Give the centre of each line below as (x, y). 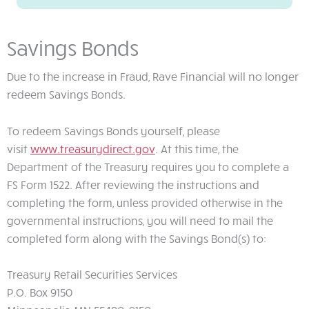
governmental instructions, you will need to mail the (140, 220)
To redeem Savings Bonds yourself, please (113, 130)
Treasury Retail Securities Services (92, 274)
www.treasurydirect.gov (93, 148)
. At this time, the (197, 148)
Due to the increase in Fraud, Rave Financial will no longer (153, 77)
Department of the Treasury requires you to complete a (148, 166)
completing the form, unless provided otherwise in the (145, 202)
